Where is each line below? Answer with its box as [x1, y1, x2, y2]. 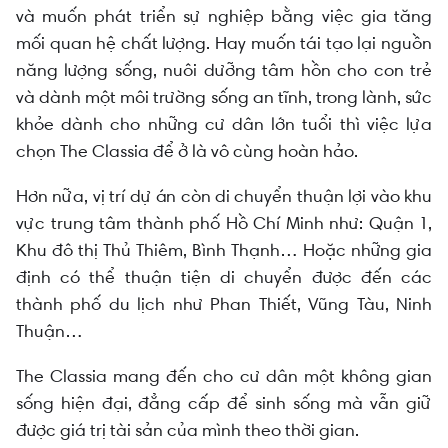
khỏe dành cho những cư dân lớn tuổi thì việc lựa [16, 112, 432, 137]
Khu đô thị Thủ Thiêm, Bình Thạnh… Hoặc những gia [16, 238, 432, 263]
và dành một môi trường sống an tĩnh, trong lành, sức [16, 85, 432, 110]
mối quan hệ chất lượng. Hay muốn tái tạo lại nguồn [16, 31, 432, 56]
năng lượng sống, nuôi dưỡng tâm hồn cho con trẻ [16, 58, 432, 83]
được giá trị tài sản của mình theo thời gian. [16, 418, 359, 443]
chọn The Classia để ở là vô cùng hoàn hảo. [16, 139, 358, 164]
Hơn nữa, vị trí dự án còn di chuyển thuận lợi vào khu [16, 184, 432, 209]
